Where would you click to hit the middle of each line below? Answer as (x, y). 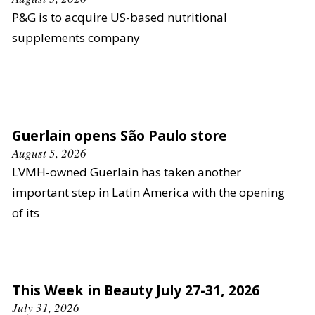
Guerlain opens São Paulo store (120, 135)
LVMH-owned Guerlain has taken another (127, 172)
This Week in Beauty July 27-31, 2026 (136, 290)
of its (26, 213)
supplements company (76, 38)
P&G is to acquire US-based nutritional (120, 17)
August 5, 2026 (49, 153)
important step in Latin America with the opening (148, 192)
